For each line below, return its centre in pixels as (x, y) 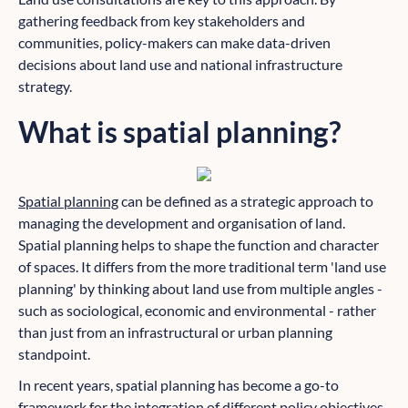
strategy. (45, 87)
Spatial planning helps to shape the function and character (199, 245)
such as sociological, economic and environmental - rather (197, 311)
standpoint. (54, 354)
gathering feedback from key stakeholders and (162, 21)
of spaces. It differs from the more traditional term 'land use (202, 267)
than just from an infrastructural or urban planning (175, 332)
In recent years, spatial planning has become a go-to (178, 385)
